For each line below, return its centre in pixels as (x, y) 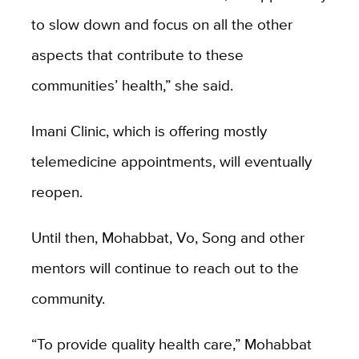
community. (68, 298)
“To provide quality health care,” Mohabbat (171, 343)
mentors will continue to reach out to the (165, 267)
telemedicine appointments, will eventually (171, 161)
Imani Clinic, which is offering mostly (149, 130)
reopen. (56, 191)
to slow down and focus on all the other (161, 24)
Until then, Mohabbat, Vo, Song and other (167, 237)
